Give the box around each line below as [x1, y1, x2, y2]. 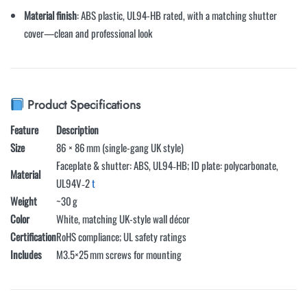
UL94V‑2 [56, 175, 92, 191]
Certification [10, 228, 56, 244]
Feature [10, 121, 38, 137]
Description [56, 121, 99, 137]
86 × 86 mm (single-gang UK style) [56, 139, 184, 155]
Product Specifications [23, 95, 140, 114]
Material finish [24, 7, 77, 23]
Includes [10, 246, 42, 262]
